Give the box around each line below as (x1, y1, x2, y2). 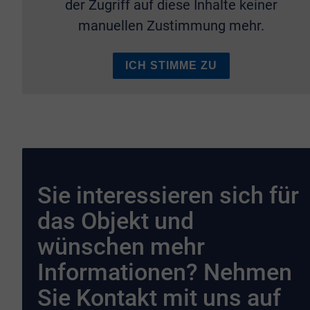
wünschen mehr (37, 233, 206, 261)
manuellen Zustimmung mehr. (78, 17, 265, 35)
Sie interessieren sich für (37, 182, 300, 210)
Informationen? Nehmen (37, 259, 293, 286)
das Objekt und (37, 208, 194, 235)
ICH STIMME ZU (125, 60, 218, 72)
